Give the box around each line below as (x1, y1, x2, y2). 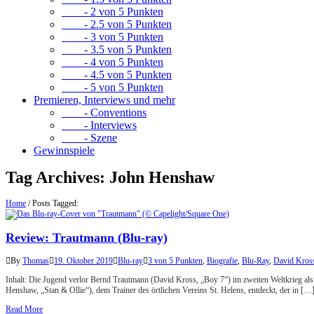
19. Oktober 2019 (54, 256, 113, 266)
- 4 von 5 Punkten (62, 56, 163, 68)
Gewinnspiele (34, 144, 95, 156)
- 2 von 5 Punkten (62, 6, 163, 18)
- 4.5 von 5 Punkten (62, 69, 172, 81)
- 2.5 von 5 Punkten (62, 18, 172, 30)
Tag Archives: (6, 168, 109, 187)
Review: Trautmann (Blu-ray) (6, 231, 168, 245)
